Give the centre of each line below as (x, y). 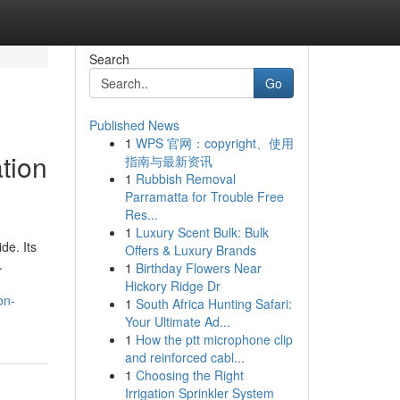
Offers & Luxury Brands (190, 250)
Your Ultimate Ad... (177, 321)
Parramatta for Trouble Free (204, 196)
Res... (141, 214)
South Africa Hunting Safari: (213, 304)
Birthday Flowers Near (198, 268)
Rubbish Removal (185, 179)
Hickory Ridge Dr (172, 286)
